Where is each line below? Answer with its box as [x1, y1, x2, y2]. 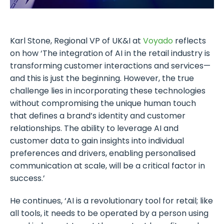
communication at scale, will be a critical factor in [10, 160, 205, 172]
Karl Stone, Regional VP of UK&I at [10, 35, 143, 47]
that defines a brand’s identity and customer [10, 110, 185, 122]
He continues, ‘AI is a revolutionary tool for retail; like [10, 195, 213, 207]
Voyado [143, 35, 173, 47]
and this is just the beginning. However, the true [10, 72, 194, 84]
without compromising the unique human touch [10, 97, 196, 109]
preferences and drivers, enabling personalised [10, 147, 195, 159]
